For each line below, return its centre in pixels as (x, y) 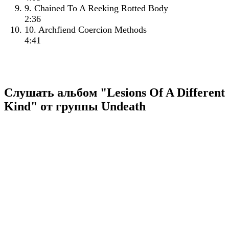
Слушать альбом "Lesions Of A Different (114, 93)
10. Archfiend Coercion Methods (86, 30)
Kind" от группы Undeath (75, 107)
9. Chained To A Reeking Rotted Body (96, 8)
